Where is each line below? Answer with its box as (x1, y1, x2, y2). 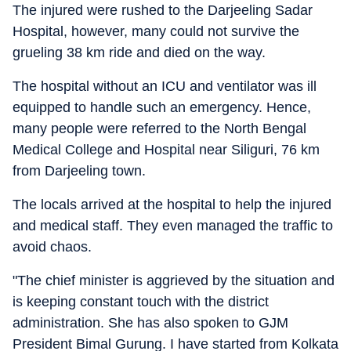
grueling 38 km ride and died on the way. (13, 44, 266, 60)
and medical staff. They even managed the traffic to (13, 217, 333, 233)
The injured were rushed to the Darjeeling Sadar (13, 2, 313, 18)
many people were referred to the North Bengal (13, 120, 306, 136)
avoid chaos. (13, 238, 92, 255)
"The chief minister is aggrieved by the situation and (13, 272, 335, 288)
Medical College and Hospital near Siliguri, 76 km (13, 141, 320, 157)
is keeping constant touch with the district (13, 293, 269, 309)
